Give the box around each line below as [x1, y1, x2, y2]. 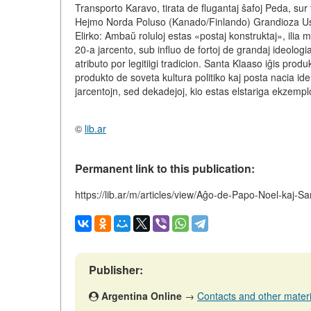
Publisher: [89, 262, 143, 278]
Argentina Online [101, 289, 182, 303]
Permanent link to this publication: [75, 160, 255, 177]
